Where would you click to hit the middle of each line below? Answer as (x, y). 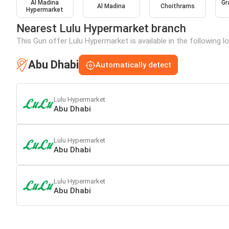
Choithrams (177, 6)
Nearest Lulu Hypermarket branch (101, 29)
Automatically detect (133, 65)
